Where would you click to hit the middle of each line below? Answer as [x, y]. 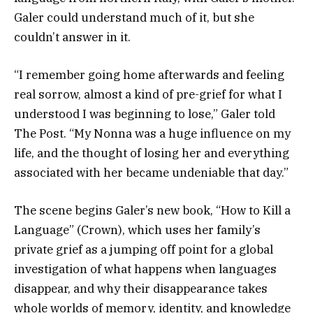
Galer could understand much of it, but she [134, 17]
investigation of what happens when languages [145, 269]
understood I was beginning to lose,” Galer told [145, 114]
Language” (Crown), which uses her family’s [137, 230]
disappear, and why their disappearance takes [141, 289]
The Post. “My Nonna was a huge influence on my [152, 134]
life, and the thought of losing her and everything [152, 153]
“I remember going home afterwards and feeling [149, 75]
